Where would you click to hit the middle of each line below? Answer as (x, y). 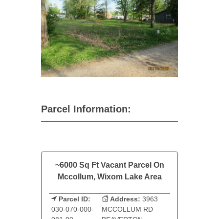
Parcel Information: (86, 109)
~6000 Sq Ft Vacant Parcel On (109, 165)
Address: (125, 199)
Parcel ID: (75, 199)
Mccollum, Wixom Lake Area (109, 176)
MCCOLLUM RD (127, 209)
